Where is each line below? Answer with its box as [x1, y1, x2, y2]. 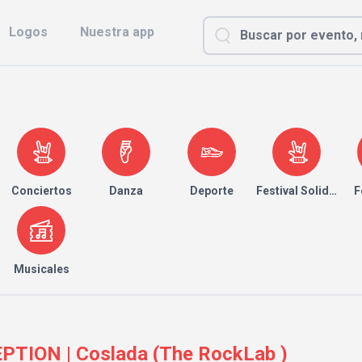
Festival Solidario [255, 184, 351, 197]
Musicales [13, 263, 69, 276]
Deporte [189, 184, 234, 197]
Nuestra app [80, 24, 154, 40]
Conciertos [11, 184, 72, 197]
